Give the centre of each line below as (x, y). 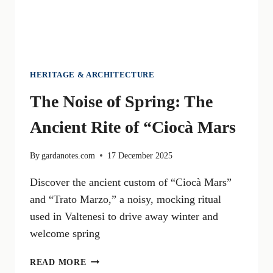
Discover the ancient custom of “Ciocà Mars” (131, 182)
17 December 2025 (140, 155)
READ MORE (58, 262)
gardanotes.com (69, 155)
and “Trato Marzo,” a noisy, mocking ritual (126, 199)
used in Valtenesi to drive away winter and (124, 216)
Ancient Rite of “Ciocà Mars (133, 127)
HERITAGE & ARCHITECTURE (92, 75)
